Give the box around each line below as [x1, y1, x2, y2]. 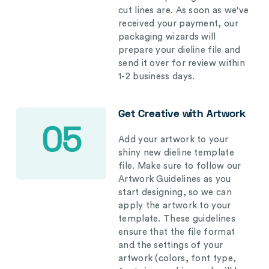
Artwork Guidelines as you [118, 175, 231, 184]
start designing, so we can [118, 188, 232, 197]
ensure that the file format [118, 228, 235, 237]
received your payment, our [118, 19, 238, 28]
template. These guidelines [118, 214, 235, 223]
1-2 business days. [118, 72, 195, 81]
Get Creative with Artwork [118, 109, 246, 119]
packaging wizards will [118, 32, 216, 41]
